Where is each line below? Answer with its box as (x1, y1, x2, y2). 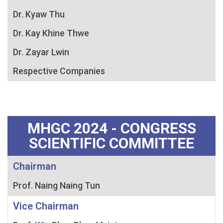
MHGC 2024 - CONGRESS (27, 119, 196, 137)
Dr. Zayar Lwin (13, 46, 69, 57)
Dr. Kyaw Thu (13, 8, 65, 19)
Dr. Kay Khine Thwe (13, 27, 89, 38)
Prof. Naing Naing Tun (13, 180, 100, 191)
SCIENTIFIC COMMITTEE (29, 134, 194, 152)
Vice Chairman (13, 200, 79, 212)
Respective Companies (13, 65, 105, 76)
